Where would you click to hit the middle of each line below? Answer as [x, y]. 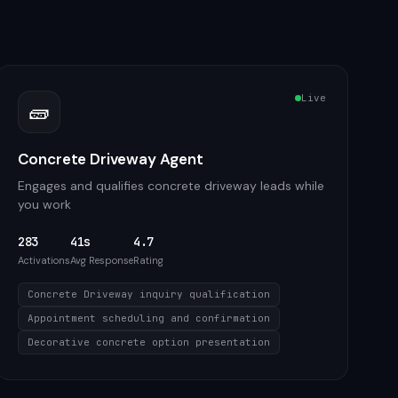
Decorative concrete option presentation [148, 342]
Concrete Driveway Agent [110, 159]
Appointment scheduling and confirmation [148, 318]
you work [44, 204]
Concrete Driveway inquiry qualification [148, 294]
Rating [148, 260]
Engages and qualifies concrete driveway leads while [171, 186]
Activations [44, 260]
